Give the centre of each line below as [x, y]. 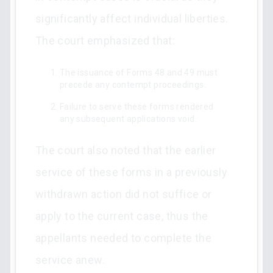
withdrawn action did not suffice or [123, 194]
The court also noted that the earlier [126, 150]
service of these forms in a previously [131, 172]
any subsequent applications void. [128, 119]
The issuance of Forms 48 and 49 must [139, 73]
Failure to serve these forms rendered [136, 107]
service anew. [70, 260]
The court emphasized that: [105, 41]
